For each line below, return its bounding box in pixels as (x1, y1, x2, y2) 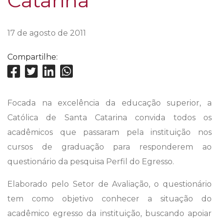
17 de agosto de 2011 (7, 28, 86, 38)
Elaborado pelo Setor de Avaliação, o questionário (7, 179, 212, 189)
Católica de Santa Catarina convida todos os (7, 113, 212, 123)
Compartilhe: (7, 52, 58, 62)
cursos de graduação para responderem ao (7, 142, 212, 152)
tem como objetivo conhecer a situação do (7, 194, 212, 204)
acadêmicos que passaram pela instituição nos (7, 128, 212, 137)
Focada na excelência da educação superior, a (7, 98, 212, 108)
